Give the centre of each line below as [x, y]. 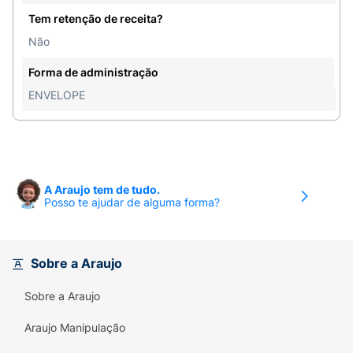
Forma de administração [93, 72]
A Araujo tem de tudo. [102, 190]
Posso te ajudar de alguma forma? [132, 202]
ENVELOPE [57, 95]
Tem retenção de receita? [96, 19]
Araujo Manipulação [75, 327]
